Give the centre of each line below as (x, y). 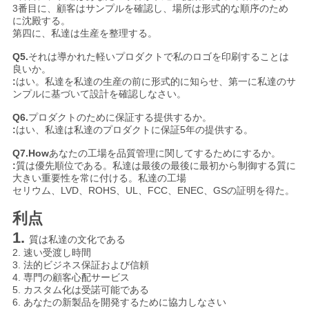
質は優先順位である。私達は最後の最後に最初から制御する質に (156, 166)
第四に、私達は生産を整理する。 (84, 33)
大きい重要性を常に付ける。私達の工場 (99, 178)
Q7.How (30, 153)
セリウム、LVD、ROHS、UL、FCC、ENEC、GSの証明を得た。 (153, 191)
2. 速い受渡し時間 (51, 253)
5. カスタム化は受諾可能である (80, 290)
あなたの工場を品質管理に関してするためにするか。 (165, 153)
